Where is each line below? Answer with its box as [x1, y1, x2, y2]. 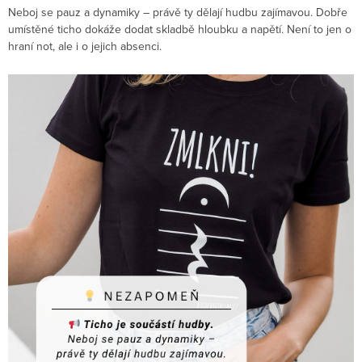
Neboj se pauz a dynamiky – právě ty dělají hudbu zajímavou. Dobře [8, 4, 347, 21]
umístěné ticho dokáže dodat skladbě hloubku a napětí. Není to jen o [8, 21, 351, 38]
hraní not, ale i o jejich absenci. [8, 38, 162, 55]
